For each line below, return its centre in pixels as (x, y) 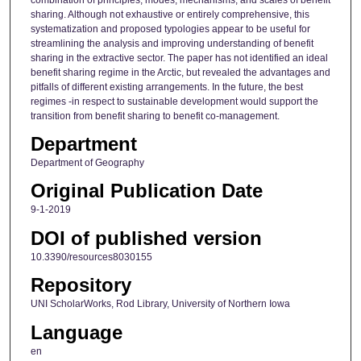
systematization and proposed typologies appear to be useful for (170, 29)
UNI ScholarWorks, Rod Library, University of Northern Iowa (160, 304)
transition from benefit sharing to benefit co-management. (155, 116)
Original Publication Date (146, 191)
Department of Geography (87, 163)
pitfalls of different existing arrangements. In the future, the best (166, 87)
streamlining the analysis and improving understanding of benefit (172, 43)
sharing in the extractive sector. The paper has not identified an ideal (179, 58)
